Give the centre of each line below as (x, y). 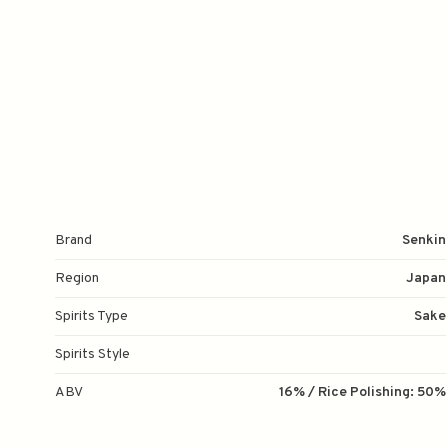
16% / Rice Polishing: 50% (362, 392)
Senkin (424, 240)
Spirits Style (92, 354)
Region (77, 278)
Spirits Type (91, 316)
